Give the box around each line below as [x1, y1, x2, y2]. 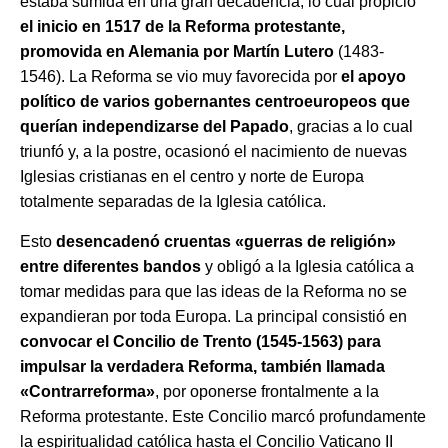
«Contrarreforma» [20, 383, 155, 400]
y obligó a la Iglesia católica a [201, 258, 414, 275]
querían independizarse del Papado [20, 118, 289, 135]
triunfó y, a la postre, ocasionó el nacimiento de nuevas [20, 143, 407, 160]
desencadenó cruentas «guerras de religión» [56, 233, 396, 250]
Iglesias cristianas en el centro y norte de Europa [20, 168, 364, 185]
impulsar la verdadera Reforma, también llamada [20, 358, 385, 375]
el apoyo [341, 68, 406, 85]
